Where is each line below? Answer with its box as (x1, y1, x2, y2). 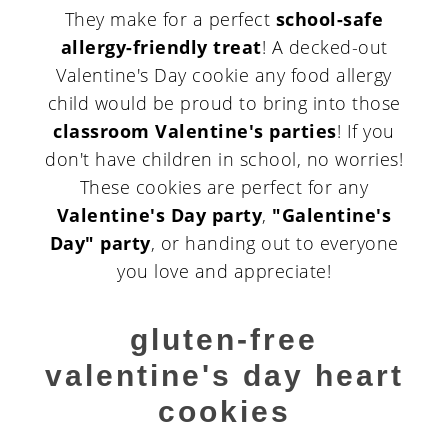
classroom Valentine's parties (53, 119, 337, 144)
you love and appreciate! (117, 259, 331, 284)
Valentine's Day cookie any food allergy (56, 63, 392, 88)
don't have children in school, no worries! (45, 147, 403, 172)
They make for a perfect (64, 7, 276, 32)
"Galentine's (272, 203, 392, 228)
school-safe (275, 7, 384, 32)
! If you (336, 119, 395, 144)
